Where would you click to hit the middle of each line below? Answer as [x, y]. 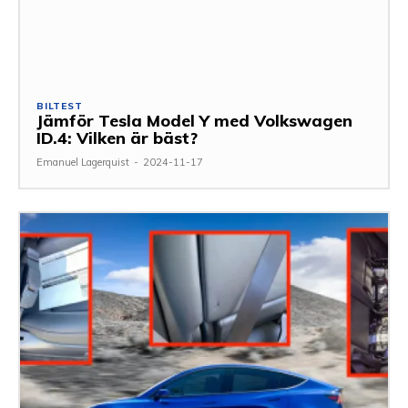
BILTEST [60, 106]
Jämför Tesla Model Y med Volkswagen [194, 120]
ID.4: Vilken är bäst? [117, 138]
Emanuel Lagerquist [83, 162]
